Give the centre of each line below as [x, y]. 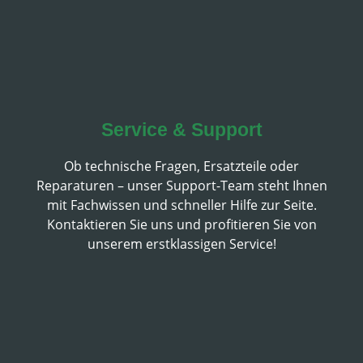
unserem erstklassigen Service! [181, 244]
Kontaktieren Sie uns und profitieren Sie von [181, 224]
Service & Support [181, 130]
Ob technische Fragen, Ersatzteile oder [181, 166]
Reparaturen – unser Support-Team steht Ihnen [181, 186]
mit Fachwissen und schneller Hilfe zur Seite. [181, 205]
